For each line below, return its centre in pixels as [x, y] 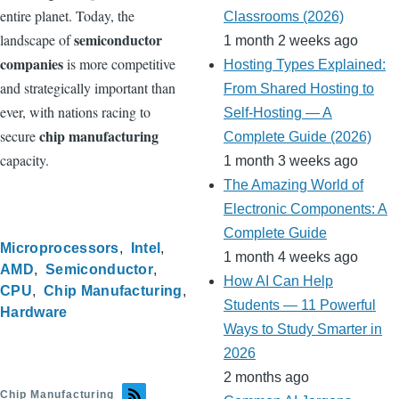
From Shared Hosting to [299, 89]
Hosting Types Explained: [305, 65]
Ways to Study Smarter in [303, 330]
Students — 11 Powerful [300, 305]
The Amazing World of [293, 185]
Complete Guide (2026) [297, 137]
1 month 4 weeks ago [291, 257]
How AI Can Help [278, 281]
